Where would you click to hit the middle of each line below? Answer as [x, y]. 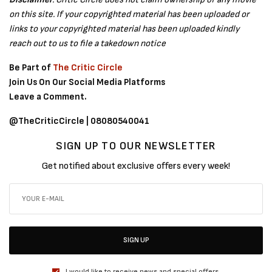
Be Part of [31, 67]
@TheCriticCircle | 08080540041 [80, 121]
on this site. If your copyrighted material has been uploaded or [129, 14]
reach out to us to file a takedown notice [88, 43]
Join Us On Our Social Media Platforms [87, 82]
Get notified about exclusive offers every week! [136, 166]
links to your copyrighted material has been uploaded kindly [124, 29]
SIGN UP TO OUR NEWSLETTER [136, 146]
